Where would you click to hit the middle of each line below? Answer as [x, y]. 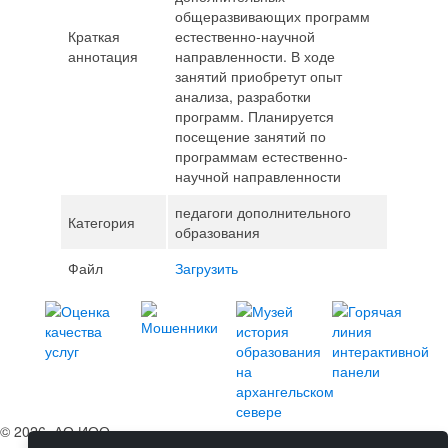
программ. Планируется [254, 116]
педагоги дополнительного [262, 212]
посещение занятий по [250, 136]
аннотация [102, 56]
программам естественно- [261, 156]
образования [217, 232]
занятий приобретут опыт [258, 76]
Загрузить [206, 268]
